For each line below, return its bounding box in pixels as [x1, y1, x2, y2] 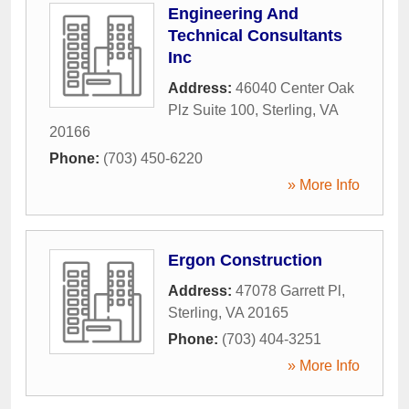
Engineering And [168, 5, 299, 24]
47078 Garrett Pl [236, 283, 341, 299]
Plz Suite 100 [168, 102, 255, 119]
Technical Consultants [168, 26, 342, 46]
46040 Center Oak [236, 80, 354, 97]
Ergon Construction [168, 251, 322, 270]
